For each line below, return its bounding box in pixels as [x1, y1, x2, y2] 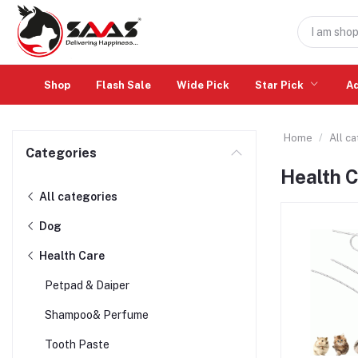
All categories [37, 190, 117, 203]
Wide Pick [177, 78, 229, 91]
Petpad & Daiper [45, 279, 129, 292]
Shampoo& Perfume [45, 308, 149, 321]
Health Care [37, 249, 105, 262]
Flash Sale [96, 78, 151, 91]
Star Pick [255, 78, 306, 91]
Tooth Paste [45, 338, 109, 351]
